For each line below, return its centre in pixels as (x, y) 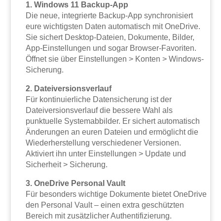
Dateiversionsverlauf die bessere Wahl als (99, 110)
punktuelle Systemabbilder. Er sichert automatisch (113, 121)
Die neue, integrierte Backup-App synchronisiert (110, 16)
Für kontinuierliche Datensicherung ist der (99, 100)
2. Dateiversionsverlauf (69, 89)
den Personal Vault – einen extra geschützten (105, 205)
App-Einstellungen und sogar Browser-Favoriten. (111, 48)
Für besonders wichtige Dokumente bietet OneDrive (116, 194)
